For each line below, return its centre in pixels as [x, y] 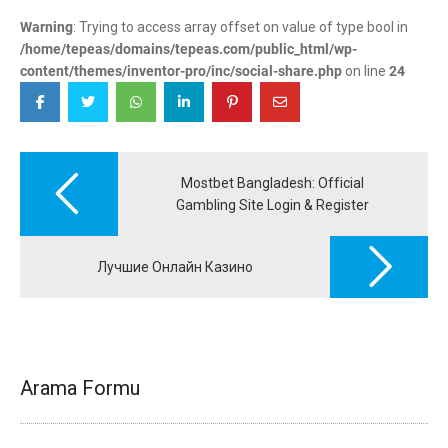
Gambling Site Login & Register [273, 204]
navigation [61, 177]
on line [365, 70]
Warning [46, 26]
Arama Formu [80, 387]
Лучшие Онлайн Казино [175, 266]
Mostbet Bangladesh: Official [273, 182]
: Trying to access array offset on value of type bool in [240, 26]
